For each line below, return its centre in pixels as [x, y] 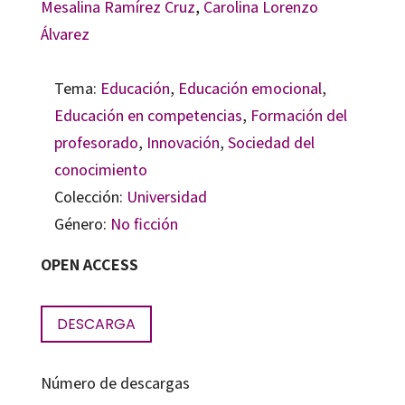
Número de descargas [115, 382]
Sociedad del [271, 142]
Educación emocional [250, 88]
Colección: [90, 196]
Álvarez [65, 33]
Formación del [298, 115]
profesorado [96, 142]
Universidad [166, 196]
